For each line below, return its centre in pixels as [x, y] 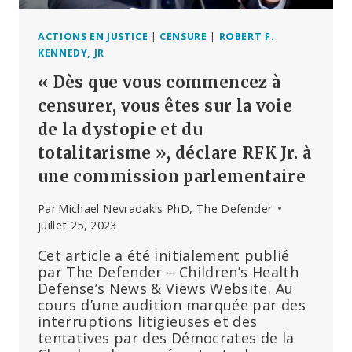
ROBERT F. [247, 36]
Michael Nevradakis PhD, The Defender [165, 208]
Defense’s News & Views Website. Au [166, 288]
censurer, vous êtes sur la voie [165, 106]
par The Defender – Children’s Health [168, 271]
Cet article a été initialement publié [164, 255]
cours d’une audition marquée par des [172, 304]
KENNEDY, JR [71, 53]
